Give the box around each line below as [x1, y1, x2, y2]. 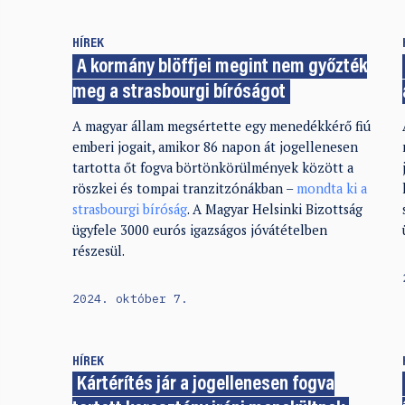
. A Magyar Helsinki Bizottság [186, 201, 363, 219]
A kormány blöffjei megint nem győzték [77, 57, 368, 79]
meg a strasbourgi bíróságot [71, 82, 286, 104]
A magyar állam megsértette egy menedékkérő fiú [71, 118, 371, 136]
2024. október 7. [71, 290, 188, 306]
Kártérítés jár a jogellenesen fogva [77, 374, 335, 396]
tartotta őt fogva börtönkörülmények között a [71, 159, 353, 177]
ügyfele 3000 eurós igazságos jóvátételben [71, 221, 327, 240]
